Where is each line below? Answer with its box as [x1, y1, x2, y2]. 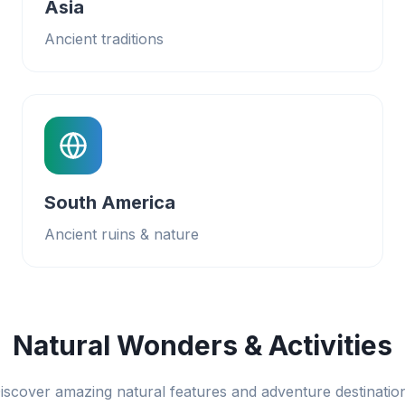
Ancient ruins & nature [44, 225, 199, 243]
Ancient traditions [44, 30, 164, 48]
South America [44, 192, 175, 213]
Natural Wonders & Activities [13, 329, 392, 362]
